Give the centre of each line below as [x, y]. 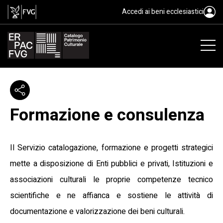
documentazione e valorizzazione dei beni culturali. [97, 211]
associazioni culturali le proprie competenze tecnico [111, 179]
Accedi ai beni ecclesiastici [163, 12]
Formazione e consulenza [107, 115]
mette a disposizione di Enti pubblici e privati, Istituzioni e [111, 164]
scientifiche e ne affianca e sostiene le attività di [111, 195]
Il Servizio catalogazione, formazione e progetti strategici [111, 148]
